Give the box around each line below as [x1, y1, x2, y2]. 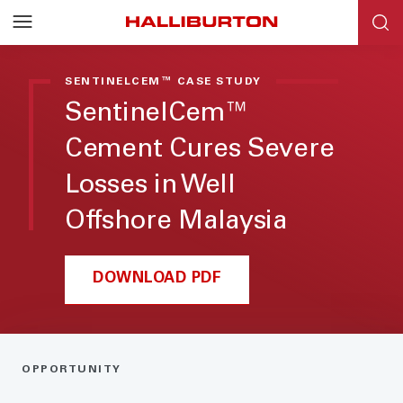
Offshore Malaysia [65, 210, 287, 236]
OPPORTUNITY [22, 364, 121, 375]
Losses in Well [65, 174, 236, 200]
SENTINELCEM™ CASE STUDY [65, 76, 262, 87]
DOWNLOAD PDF [93, 272, 221, 287]
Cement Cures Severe [65, 138, 335, 164]
